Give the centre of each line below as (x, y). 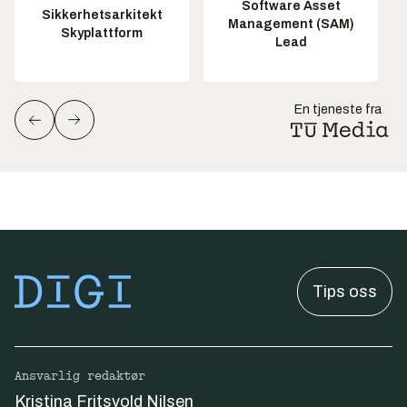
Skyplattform (102, 33)
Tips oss (345, 292)
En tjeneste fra (338, 109)
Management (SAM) (291, 24)
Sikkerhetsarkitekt (102, 15)
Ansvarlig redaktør (80, 376)
